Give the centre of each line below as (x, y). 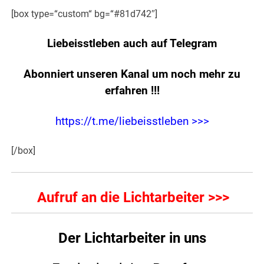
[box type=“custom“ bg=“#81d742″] (85, 14)
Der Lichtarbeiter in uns (132, 238)
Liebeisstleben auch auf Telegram (132, 44)
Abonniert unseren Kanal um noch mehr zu (132, 75)
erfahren (128, 91)
